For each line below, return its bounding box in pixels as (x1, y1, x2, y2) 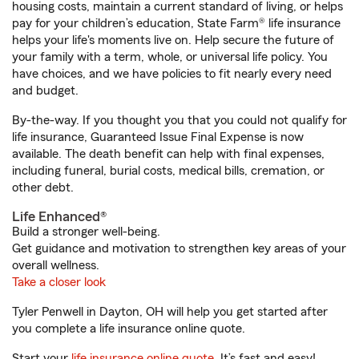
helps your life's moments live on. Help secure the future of (12, 34, 334, 46)
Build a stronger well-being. (12, 225, 160, 238)
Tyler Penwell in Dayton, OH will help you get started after (12, 305, 328, 318)
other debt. (12, 181, 74, 194)
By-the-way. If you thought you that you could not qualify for (12, 114, 347, 127)
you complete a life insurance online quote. (12, 322, 245, 335)
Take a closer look (12, 276, 106, 288)
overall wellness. (12, 259, 99, 272)
